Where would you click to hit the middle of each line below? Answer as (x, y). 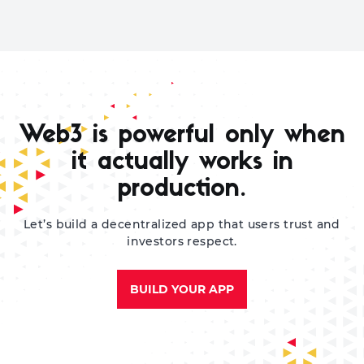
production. (182, 190)
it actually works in (182, 163)
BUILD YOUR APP (182, 289)
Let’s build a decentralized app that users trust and (182, 224)
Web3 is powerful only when (182, 136)
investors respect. (182, 241)
